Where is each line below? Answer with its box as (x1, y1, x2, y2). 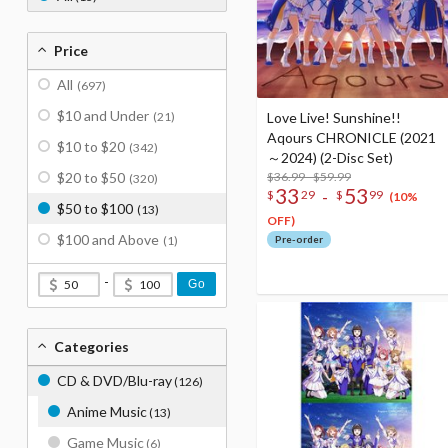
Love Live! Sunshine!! (267, 109, 401, 127)
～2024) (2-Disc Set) (267, 149, 393, 167)
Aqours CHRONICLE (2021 (267, 129, 436, 147)
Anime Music (67, 403, 147, 420)
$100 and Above (57, 231, 159, 248)
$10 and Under (57, 107, 149, 124)
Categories (54, 338, 129, 355)
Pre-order (274, 233, 323, 246)
